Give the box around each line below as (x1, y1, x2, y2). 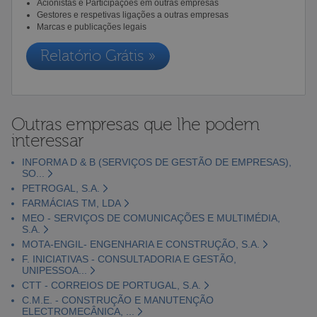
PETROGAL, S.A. (21, 182, 100, 194)
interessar (11, 130, 84, 151)
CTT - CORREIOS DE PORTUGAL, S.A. (21, 279, 201, 291)
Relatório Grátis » (40, 47, 156, 65)
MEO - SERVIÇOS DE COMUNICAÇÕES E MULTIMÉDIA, (21, 212, 280, 224)
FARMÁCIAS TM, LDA (21, 197, 121, 209)
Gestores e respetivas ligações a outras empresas (36, 9, 229, 20)
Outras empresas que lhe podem (11, 114, 260, 134)
